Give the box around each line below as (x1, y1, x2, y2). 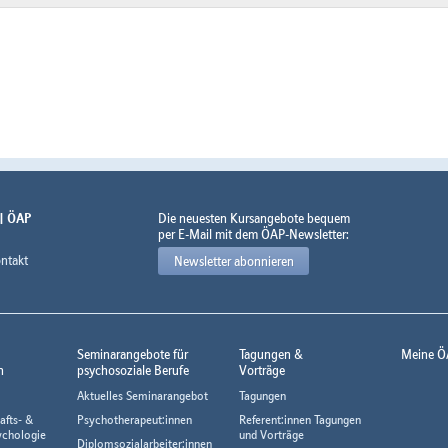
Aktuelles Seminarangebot (77, 388, 209, 404)
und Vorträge (238, 427, 304, 443)
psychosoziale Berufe (77, 362, 190, 379)
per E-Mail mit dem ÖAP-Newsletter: (158, 226, 350, 243)
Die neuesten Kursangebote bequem (158, 210, 351, 227)
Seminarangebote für (77, 346, 189, 363)
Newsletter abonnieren (173, 253, 294, 270)
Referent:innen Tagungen (238, 412, 361, 428)
